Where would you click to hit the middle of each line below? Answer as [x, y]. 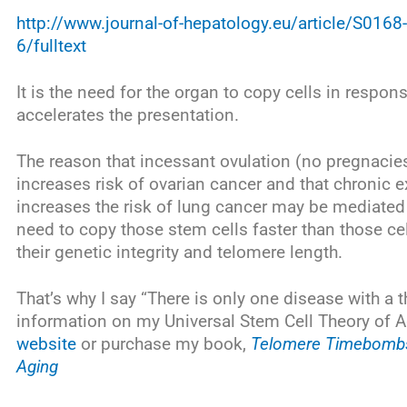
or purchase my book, [164, 345]
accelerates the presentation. [128, 115]
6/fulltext [51, 46]
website [46, 345]
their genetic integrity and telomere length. [179, 253]
